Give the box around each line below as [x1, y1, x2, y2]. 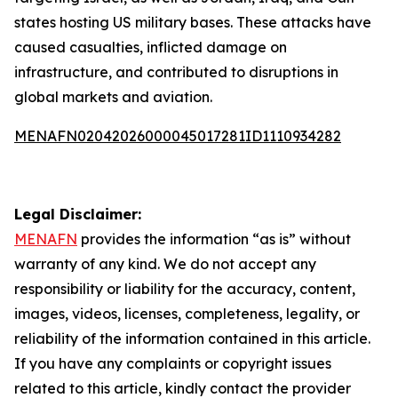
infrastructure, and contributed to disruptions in [14, 63, 338, 81]
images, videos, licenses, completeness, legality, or [14, 305, 360, 322]
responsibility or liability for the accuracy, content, [14, 280, 355, 298]
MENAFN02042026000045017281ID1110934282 [14, 127, 341, 145]
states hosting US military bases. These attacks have [14, 13, 371, 31]
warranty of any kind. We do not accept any [14, 255, 316, 273]
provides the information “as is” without [77, 230, 351, 248]
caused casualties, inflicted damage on [14, 38, 287, 56]
